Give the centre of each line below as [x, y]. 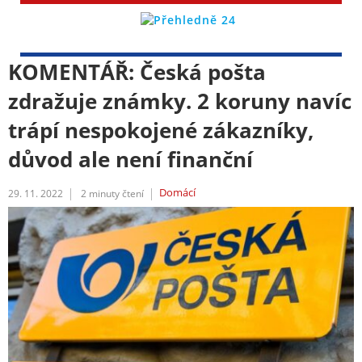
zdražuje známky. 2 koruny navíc [180, 101]
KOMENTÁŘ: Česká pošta [137, 72]
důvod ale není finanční [130, 159]
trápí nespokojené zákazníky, [161, 130]
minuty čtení [116, 194]
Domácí [177, 192]
